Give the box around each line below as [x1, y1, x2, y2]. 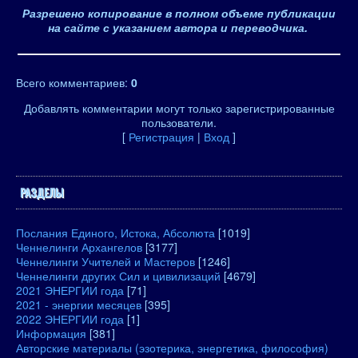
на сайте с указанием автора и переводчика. [48, 19, 308, 35]
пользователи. [141, 114, 217, 130]
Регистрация [129, 129, 194, 145]
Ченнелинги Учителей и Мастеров [16, 253, 195, 269]
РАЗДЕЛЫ [20, 184, 63, 201]
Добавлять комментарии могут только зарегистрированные [23, 100, 335, 116]
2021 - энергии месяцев [16, 296, 141, 312]
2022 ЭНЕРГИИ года [16, 311, 124, 327]
